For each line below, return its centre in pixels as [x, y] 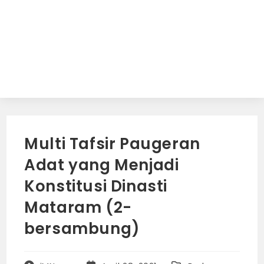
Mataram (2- [78, 207]
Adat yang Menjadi [102, 165]
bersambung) [82, 229]
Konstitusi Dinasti [96, 186]
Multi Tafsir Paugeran [112, 144]
